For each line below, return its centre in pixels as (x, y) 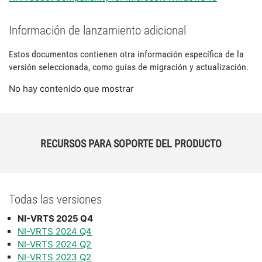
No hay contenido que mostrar (71, 89)
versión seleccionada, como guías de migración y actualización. (129, 67)
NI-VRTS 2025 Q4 (55, 218)
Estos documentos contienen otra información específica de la (126, 54)
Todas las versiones (55, 199)
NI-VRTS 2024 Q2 (55, 244)
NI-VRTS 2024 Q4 (55, 231)
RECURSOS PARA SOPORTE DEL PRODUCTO (131, 144)
